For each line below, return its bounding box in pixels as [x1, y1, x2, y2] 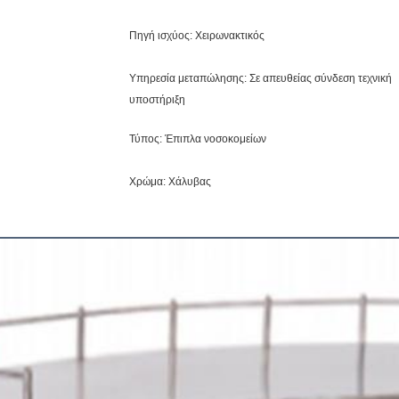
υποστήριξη [129, 94, 185, 106]
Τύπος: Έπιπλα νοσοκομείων [129, 133, 266, 145]
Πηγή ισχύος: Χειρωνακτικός [129, 29, 265, 42]
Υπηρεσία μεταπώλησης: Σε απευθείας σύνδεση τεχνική [129, 72, 392, 85]
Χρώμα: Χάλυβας [129, 175, 211, 188]
